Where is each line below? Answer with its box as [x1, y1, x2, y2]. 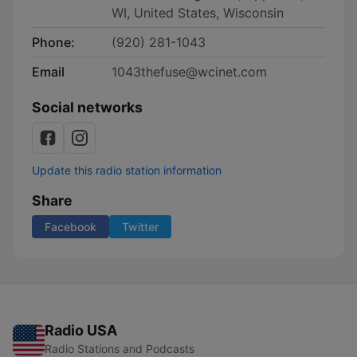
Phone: [32, 34, 75, 50]
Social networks [32, 99, 143, 116]
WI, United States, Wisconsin [112, 5, 284, 21]
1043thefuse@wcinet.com [112, 64, 267, 80]
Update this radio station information [32, 163, 222, 177]
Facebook [45, 220, 96, 233]
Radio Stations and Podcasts [45, 342, 194, 355]
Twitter [122, 220, 159, 233]
